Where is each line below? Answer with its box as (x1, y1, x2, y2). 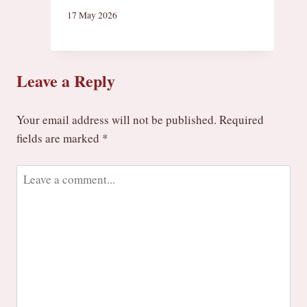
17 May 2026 (66, 9, 117, 22)
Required (219, 112, 264, 128)
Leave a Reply (16, 68, 115, 93)
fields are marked (16, 130, 102, 147)
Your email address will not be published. (16, 112, 217, 128)
